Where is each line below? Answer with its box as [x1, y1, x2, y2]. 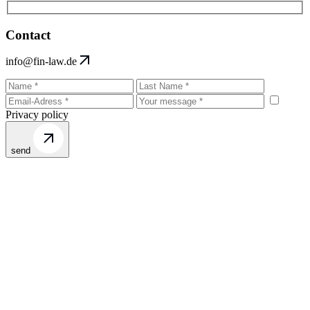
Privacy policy [6, 109, 69, 121]
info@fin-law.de [6, 55, 77, 68]
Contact [6, 27, 51, 42]
